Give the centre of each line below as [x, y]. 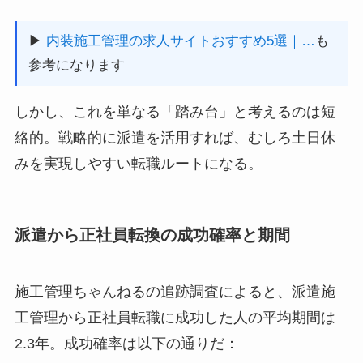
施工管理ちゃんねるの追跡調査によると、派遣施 [175, 291]
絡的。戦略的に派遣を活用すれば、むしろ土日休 [175, 138]
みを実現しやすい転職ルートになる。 [138, 164]
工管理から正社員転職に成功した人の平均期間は [175, 317]
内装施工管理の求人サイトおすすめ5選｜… [180, 41]
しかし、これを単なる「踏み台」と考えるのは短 [175, 112]
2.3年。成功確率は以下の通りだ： [126, 343]
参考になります [76, 66]
